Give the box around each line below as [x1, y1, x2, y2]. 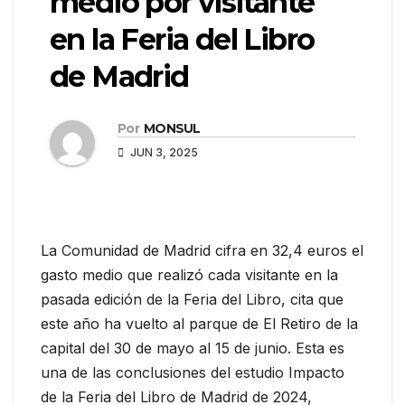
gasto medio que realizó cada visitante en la [41, 265, 338, 284]
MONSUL [143, 119, 201, 137]
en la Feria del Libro [50, 21, 315, 57]
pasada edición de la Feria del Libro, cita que [41, 289, 344, 308]
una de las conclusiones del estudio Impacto [41, 363, 344, 381]
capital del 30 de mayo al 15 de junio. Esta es [41, 338, 344, 357]
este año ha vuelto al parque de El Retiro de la [41, 314, 358, 333]
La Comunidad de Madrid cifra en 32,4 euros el [41, 240, 363, 259]
